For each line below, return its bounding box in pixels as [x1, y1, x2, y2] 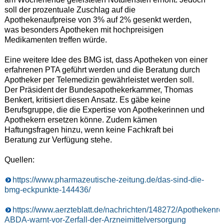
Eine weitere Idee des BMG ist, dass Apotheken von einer [4, 55, 207, 64]
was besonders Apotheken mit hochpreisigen [4, 25, 163, 34]
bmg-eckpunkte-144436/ [4, 185, 90, 194]
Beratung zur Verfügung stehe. [4, 135, 112, 144]
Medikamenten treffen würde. [4, 35, 107, 44]
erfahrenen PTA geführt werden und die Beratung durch [4, 65, 200, 74]
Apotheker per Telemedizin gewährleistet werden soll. [4, 75, 194, 84]
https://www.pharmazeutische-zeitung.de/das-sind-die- [12, 175, 204, 184]
